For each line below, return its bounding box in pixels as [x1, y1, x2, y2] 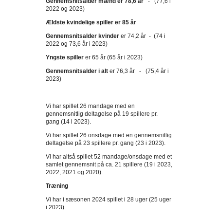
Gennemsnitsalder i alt [46, 68, 108, 74]
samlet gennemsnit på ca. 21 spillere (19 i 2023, [46, 161, 172, 168]
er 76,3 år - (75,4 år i [108, 68, 169, 74]
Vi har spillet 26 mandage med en [46, 103, 135, 109]
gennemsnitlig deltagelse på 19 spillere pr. [46, 110, 158, 117]
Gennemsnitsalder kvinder [46, 33, 119, 39]
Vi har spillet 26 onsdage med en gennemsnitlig [46, 132, 172, 139]
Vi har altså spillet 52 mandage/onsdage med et [46, 153, 172, 160]
